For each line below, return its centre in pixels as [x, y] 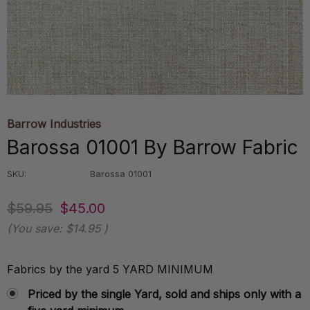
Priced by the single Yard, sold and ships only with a [164, 294]
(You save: [35, 228]
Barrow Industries [54, 124]
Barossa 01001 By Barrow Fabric [153, 147]
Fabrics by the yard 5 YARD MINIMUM [110, 269]
